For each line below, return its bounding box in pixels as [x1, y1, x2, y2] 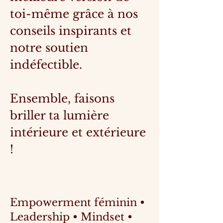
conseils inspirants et [10, 23, 131, 38]
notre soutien [10, 40, 88, 55]
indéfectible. [10, 57, 82, 72]
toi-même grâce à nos [10, 6, 138, 21]
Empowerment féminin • [10, 196, 145, 209]
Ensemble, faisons [10, 91, 114, 106]
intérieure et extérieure [10, 125, 146, 139]
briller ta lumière [10, 108, 109, 122]
